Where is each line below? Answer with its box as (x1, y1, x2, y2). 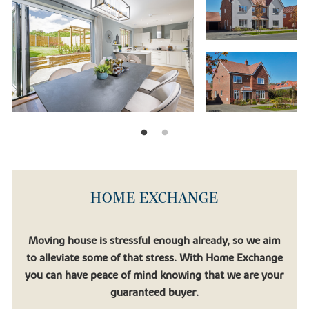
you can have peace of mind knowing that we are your (25, 268, 284, 283)
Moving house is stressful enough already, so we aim (28, 234, 281, 248)
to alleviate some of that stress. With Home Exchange (26, 251, 283, 266)
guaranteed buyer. (110, 286, 199, 300)
